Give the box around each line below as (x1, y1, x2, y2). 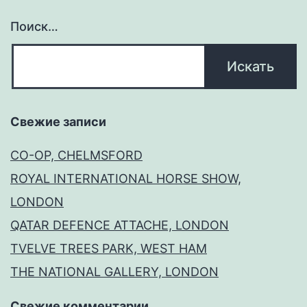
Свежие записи (10, 114, 106, 130)
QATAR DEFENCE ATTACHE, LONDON (10, 218, 229, 233)
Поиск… (10, 19, 58, 34)
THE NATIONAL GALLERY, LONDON (10, 265, 219, 280)
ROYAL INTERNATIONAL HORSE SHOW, (10, 171, 241, 186)
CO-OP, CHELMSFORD (10, 148, 143, 163)
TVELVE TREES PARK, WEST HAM (10, 241, 207, 256)
